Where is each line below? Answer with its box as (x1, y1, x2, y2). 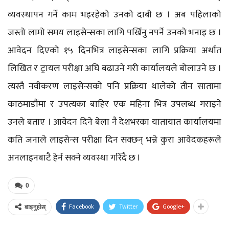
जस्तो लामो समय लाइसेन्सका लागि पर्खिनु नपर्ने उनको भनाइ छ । (8, 25, 221, 40)
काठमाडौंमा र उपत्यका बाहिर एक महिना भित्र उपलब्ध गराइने (8, 96, 221, 112)
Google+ (163, 201, 185, 212)
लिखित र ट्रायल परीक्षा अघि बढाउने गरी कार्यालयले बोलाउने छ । (8, 60, 221, 76)
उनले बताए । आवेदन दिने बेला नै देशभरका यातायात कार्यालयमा (8, 114, 221, 130)
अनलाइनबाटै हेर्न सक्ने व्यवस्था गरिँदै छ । (8, 150, 140, 166)
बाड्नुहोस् (25, 201, 46, 212)
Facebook (69, 201, 94, 212)
